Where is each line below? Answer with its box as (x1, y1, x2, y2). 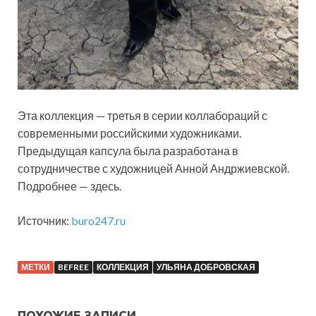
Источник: (18, 214, 71, 228)
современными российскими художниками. (18, 126, 241, 140)
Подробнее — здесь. (18, 179, 123, 193)
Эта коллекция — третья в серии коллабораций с (18, 109, 267, 123)
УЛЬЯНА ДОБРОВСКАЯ (157, 262, 255, 273)
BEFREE (58, 262, 89, 273)
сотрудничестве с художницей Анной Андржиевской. (18, 162, 289, 176)
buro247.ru (71, 214, 126, 228)
